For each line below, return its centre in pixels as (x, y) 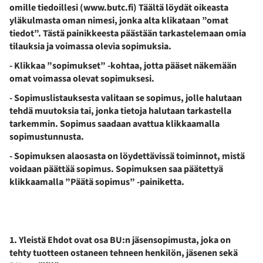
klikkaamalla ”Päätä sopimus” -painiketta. (97, 182)
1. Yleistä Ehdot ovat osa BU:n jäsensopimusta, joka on (120, 240)
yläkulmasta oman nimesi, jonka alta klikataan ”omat (119, 20)
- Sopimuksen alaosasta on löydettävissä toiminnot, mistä (127, 156)
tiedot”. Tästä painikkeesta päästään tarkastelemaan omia (128, 33)
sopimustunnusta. (47, 136)
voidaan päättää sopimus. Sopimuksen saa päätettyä (116, 169)
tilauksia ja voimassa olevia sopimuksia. (90, 46)
